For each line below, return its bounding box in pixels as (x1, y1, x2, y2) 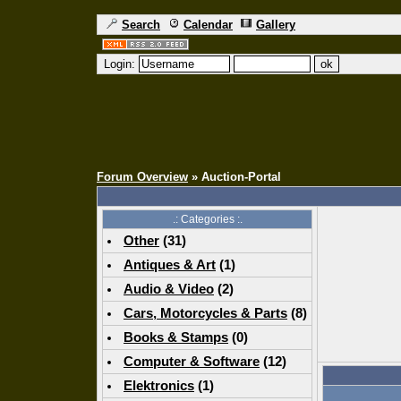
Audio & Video (124, 281, 214, 296)
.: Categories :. (172, 213, 243, 226)
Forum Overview (97, 170, 188, 183)
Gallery (256, 18, 295, 31)
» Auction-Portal (188, 170, 281, 183)
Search (122, 18, 160, 31)
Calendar (183, 18, 233, 31)
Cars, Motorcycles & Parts (124, 305, 287, 320)
